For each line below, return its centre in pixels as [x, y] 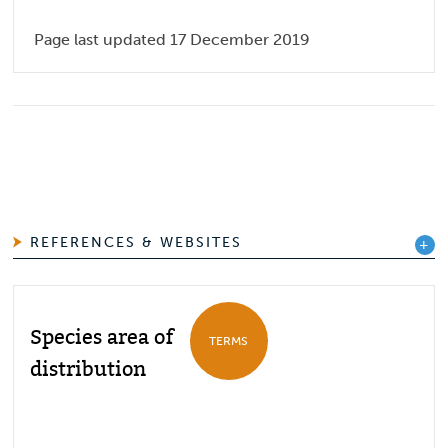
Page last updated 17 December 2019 [172, 40]
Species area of [102, 338]
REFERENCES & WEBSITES [136, 242]
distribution [88, 370]
